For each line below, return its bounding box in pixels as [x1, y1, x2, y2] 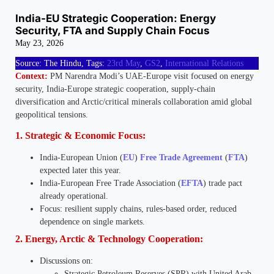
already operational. [40, 191, 108, 201]
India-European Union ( [40, 153, 123, 163]
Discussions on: [40, 256, 93, 266]
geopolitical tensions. [15, 110, 88, 120]
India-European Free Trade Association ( [40, 179, 181, 188]
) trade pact [203, 179, 242, 188]
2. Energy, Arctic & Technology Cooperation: [15, 234, 203, 245]
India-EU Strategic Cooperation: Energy [15, 12, 216, 25]
